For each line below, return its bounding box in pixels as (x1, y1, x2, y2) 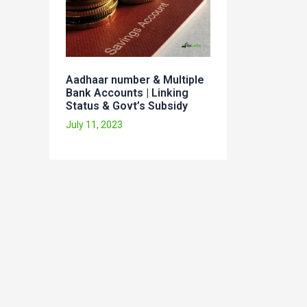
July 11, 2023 (66, 119, 123, 131)
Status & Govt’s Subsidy (66, 99, 188, 113)
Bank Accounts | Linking (66, 86, 188, 100)
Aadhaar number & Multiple (66, 73, 204, 87)
